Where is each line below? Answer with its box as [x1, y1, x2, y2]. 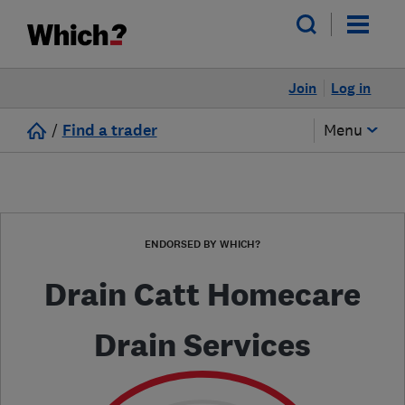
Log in [331, 79, 372, 98]
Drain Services [94, 325, 311, 364]
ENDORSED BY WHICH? [145, 237, 260, 251]
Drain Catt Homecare [44, 275, 361, 314]
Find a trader [61, 120, 157, 141]
